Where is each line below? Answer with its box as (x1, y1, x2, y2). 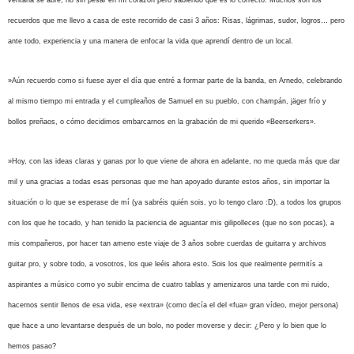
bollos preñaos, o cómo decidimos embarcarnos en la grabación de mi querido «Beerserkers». (8, 118, 316, 126)
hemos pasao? (8, 342, 56, 350)
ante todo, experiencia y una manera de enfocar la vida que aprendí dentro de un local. (8, 37, 293, 45)
